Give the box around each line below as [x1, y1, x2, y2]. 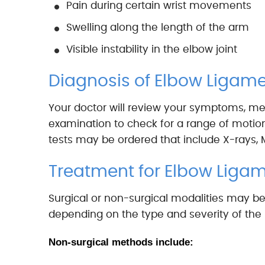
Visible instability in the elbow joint [66, 44, 237, 54]
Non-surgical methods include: [49, 237, 193, 248]
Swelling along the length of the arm [66, 22, 249, 33]
